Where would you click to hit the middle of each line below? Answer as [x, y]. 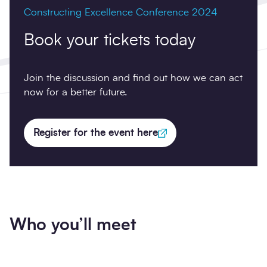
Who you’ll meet [73, 226]
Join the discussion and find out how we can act [133, 78]
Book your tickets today [110, 41]
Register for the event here [96, 133]
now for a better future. [75, 92]
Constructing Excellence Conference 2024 [121, 13]
